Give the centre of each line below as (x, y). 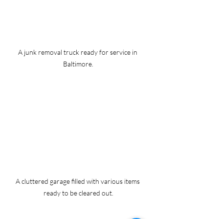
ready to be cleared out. (78, 193)
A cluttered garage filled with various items (78, 181)
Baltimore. (78, 64)
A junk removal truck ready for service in (78, 52)
